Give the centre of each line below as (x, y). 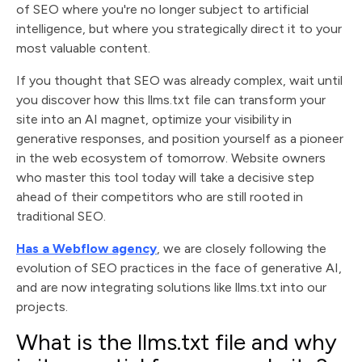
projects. (42, 307)
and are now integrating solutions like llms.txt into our (171, 287)
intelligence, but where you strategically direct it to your (179, 29)
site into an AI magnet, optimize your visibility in (154, 119)
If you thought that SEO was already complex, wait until (179, 80)
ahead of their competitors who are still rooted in (160, 197)
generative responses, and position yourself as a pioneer (180, 139)
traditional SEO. (61, 216)
